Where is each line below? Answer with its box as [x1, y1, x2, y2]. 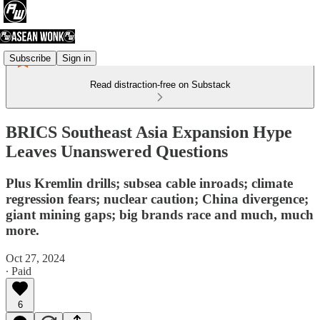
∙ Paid [6, 264, 31, 277]
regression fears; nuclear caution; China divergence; [6, 191, 309, 206]
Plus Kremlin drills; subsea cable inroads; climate [6, 175, 293, 191]
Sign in [62, 52, 91, 64]
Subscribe [9, 52, 51, 64]
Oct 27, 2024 [6, 251, 65, 264]
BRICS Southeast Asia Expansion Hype [6, 122, 292, 141]
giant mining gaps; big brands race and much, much [6, 206, 314, 222]
